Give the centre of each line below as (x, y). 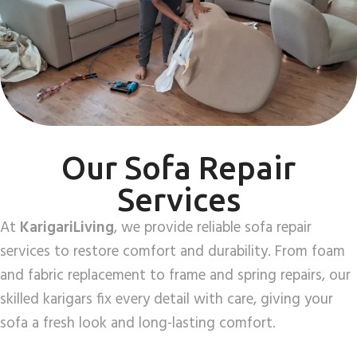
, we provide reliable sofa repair (213, 228)
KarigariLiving (67, 228)
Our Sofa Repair (178, 168)
